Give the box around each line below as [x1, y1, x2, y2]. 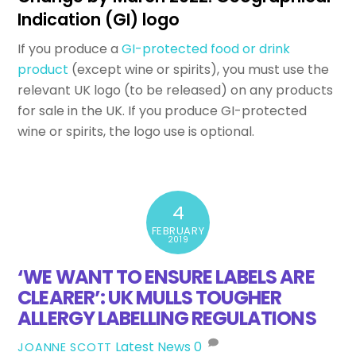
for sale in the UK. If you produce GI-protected [17, 102, 308, 121]
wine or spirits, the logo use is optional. [17, 122, 255, 141]
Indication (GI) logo [17, 7, 180, 31]
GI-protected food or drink [122, 40, 291, 59]
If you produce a [17, 40, 122, 59]
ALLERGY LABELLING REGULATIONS [17, 304, 316, 331]
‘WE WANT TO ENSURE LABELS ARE [17, 263, 315, 290]
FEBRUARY [151, 222, 205, 238]
